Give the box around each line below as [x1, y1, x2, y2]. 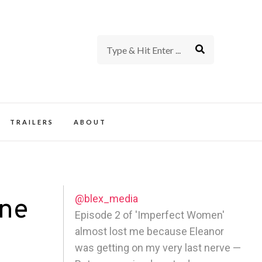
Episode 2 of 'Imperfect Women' [75, 208, 225, 221]
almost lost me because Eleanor [75, 225, 225, 237]
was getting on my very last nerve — [75, 241, 242, 254]
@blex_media [75, 192, 139, 205]
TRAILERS [9, 118, 54, 126]
